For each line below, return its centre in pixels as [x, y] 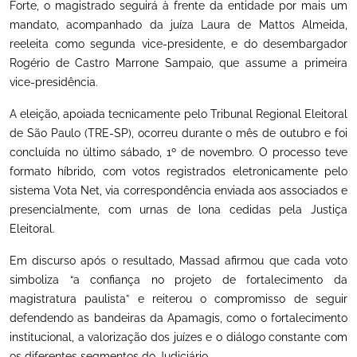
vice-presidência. [54, 82]
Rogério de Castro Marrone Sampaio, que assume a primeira [178, 63]
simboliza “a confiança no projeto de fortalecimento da [178, 280]
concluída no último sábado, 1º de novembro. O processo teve [178, 152]
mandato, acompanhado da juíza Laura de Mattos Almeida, [178, 25]
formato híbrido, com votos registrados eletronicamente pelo [178, 171]
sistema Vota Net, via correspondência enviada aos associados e [178, 190]
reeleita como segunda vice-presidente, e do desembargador [178, 44]
